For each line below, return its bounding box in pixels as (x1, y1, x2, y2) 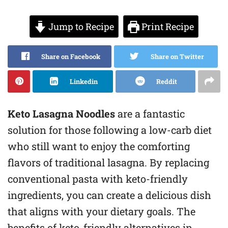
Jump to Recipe (46, 20, 114, 33)
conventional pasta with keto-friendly (8, 172, 188, 185)
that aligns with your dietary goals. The (8, 205, 195, 218)
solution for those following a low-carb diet (8, 123, 212, 136)
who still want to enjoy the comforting (8, 139, 190, 153)
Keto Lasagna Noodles (8, 107, 115, 120)
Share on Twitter (150, 52, 204, 61)
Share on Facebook (41, 52, 100, 61)
